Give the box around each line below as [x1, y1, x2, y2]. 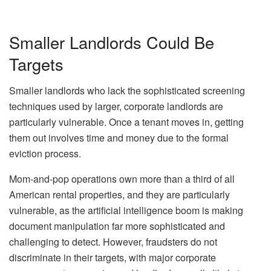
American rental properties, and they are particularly [9, 188, 230, 202]
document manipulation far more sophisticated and [9, 219, 225, 233]
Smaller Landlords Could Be [9, 30, 214, 54]
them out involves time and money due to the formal [9, 131, 229, 145]
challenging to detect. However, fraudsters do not [9, 235, 217, 249]
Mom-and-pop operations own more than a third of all [9, 172, 235, 186]
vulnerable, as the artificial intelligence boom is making [9, 203, 243, 218]
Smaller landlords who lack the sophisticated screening [9, 83, 245, 98]
